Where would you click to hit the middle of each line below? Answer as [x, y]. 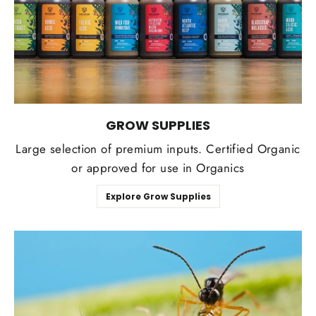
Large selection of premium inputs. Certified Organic [158, 149]
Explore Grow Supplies [158, 197]
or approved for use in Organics [158, 168]
